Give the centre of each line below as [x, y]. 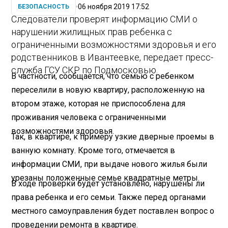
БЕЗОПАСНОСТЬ [44, 7]
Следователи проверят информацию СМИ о [105, 19]
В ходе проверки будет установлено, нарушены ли [108, 183]
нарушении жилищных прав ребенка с [92, 32]
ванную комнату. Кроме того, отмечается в [93, 150]
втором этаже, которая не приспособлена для [98, 103]
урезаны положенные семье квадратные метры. [106, 178]
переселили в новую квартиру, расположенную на [108, 90]
